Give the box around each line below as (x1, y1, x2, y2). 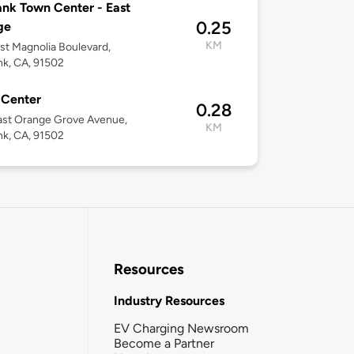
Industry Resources (114, 292, 224, 308)
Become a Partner (114, 335, 214, 351)
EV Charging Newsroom (114, 320, 249, 336)
